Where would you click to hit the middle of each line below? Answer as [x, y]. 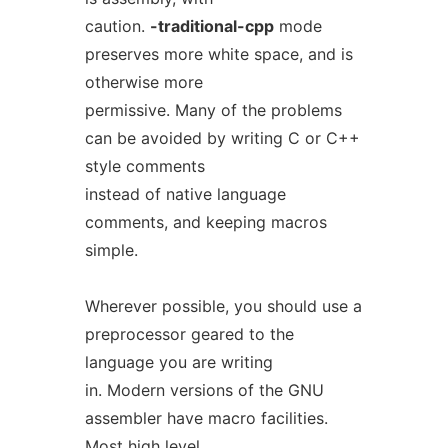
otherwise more [143, 82]
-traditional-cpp [211, 26]
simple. [111, 250]
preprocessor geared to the [189, 334]
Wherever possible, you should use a [223, 306]
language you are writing [178, 362]
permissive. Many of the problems [213, 110]
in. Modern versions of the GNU [204, 390]
